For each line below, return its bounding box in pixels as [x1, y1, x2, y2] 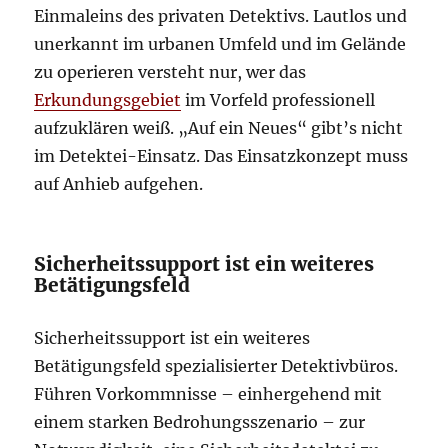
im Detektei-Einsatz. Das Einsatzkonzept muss [34, 146, 409, 166]
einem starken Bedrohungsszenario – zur [34, 412, 366, 432]
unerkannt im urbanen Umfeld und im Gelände [34, 34, 407, 54]
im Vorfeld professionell [181, 90, 376, 110]
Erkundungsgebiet [34, 90, 182, 110]
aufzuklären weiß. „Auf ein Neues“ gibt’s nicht [34, 118, 404, 138]
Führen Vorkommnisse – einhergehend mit [34, 384, 383, 404]
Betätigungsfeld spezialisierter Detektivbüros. [34, 356, 399, 376]
